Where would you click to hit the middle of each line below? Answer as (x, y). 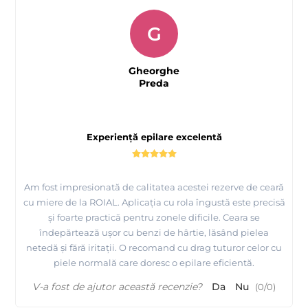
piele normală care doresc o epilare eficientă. (154, 262)
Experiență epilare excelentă (154, 136)
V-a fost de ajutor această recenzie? (117, 286)
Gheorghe (154, 70)
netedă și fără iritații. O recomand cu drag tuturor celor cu (154, 247)
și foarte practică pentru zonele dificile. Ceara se (154, 217)
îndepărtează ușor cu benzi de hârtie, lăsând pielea (154, 232)
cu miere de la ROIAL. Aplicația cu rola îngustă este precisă (154, 202)
